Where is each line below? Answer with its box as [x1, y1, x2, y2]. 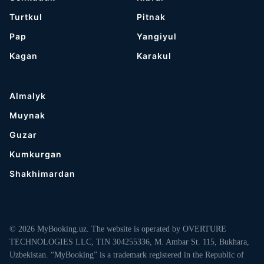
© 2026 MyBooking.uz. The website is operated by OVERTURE [9, 225, 226, 233]
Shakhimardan [9, 169, 75, 179]
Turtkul [9, 12, 42, 22]
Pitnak [137, 12, 166, 22]
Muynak [9, 110, 45, 120]
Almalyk [9, 91, 46, 101]
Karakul [137, 51, 172, 61]
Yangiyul [137, 31, 177, 41]
